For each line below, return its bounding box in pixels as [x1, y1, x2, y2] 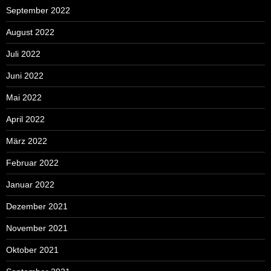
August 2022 [6, 27, 54, 37]
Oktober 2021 [6, 244, 59, 255]
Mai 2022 [6, 92, 42, 102]
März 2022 [6, 135, 47, 146]
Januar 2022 [6, 179, 54, 189]
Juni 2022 [6, 70, 44, 80]
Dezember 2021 [6, 201, 68, 211]
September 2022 [6, 5, 70, 15]
